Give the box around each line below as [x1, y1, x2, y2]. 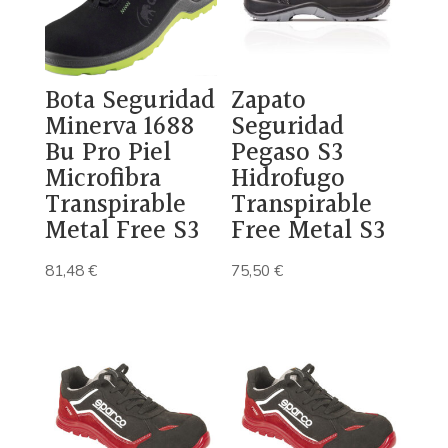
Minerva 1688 [44, 107, 194, 149]
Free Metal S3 [231, 211, 386, 253]
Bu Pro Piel [44, 133, 171, 175]
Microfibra [44, 159, 161, 201]
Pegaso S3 [231, 133, 344, 175]
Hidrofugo [231, 159, 346, 201]
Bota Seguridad [44, 81, 215, 123]
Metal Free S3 [44, 211, 199, 253]
